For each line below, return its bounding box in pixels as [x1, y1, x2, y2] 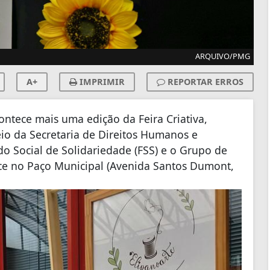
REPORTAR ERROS [165, 75, 243, 87]
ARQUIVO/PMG [195, 50, 250, 61]
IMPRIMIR [77, 75, 125, 87]
